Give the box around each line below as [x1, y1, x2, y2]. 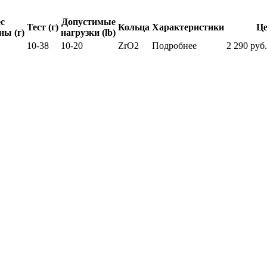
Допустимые [61, 16, 116, 27]
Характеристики [152, 21, 224, 32]
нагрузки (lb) [61, 27, 116, 38]
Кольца [118, 21, 150, 32]
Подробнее [152, 40, 197, 51]
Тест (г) [27, 21, 58, 32]
